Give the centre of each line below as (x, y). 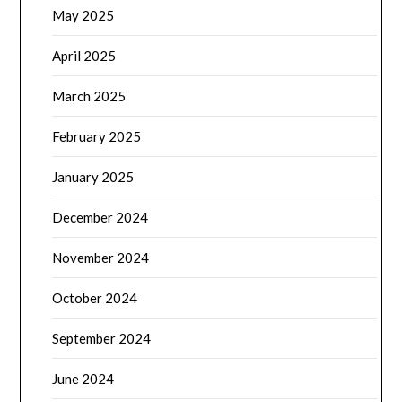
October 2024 (95, 298)
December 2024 (100, 218)
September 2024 (102, 339)
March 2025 (89, 96)
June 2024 (83, 379)
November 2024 (101, 258)
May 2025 (83, 16)
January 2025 (93, 177)
